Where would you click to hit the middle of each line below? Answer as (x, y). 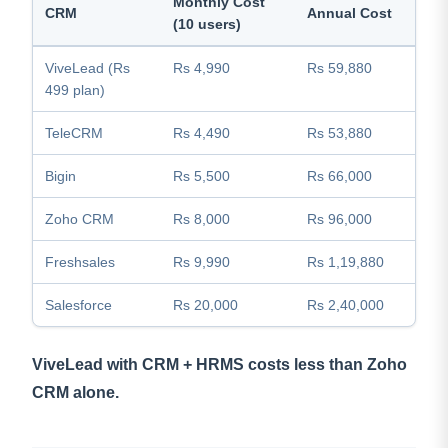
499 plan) (75, 90)
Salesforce (78, 305)
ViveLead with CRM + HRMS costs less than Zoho (219, 365)
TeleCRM (74, 133)
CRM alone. (75, 393)
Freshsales (80, 262)
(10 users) (207, 24)
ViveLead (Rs (87, 68)
